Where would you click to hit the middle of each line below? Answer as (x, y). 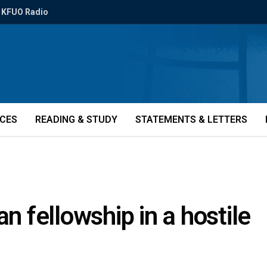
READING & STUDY (76, 119)
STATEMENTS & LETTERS (191, 119)
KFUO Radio (25, 12)
